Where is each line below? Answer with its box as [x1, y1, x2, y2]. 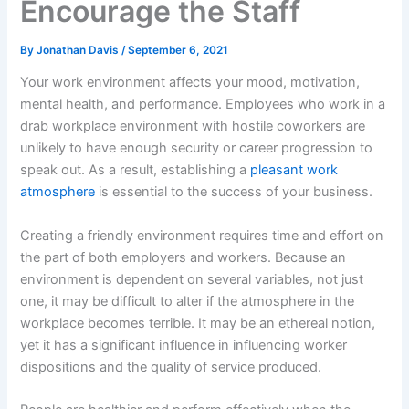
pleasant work [250, 162, 339, 179]
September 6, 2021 [128, 43, 229, 57]
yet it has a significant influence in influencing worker [20, 336, 348, 353]
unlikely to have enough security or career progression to [20, 140, 373, 157]
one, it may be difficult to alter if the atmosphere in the [20, 292, 355, 309]
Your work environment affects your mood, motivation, [20, 74, 361, 91]
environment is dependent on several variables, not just [20, 270, 364, 288]
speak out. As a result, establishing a [20, 162, 251, 179]
